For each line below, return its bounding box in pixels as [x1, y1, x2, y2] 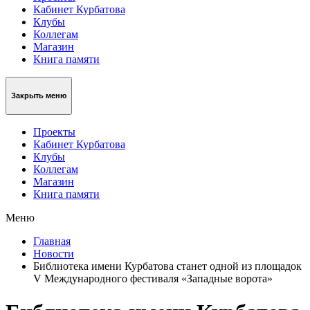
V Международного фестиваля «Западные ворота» [33, 272, 273, 284]
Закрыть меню [11, 91, 66, 100]
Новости [33, 247, 74, 259]
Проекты [33, 125, 75, 138]
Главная [33, 235, 71, 247]
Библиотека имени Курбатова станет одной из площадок [33, 259, 302, 272]
